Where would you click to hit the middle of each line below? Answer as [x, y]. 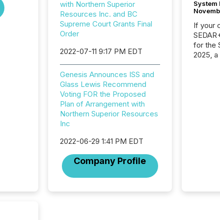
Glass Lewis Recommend [103, 84]
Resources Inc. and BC [98, 14]
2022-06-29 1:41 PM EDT [101, 141]
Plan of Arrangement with [102, 104]
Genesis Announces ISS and [107, 74]
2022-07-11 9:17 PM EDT [101, 51]
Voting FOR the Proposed [103, 94]
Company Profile [110, 161]
